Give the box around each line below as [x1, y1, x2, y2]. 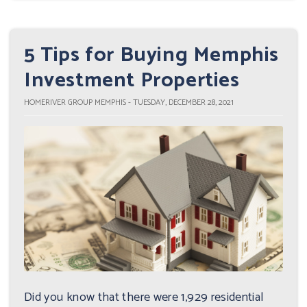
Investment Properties [24, 63, 240, 97]
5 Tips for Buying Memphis [24, 38, 280, 72]
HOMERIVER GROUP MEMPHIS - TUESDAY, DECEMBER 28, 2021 [24, 95, 234, 109]
